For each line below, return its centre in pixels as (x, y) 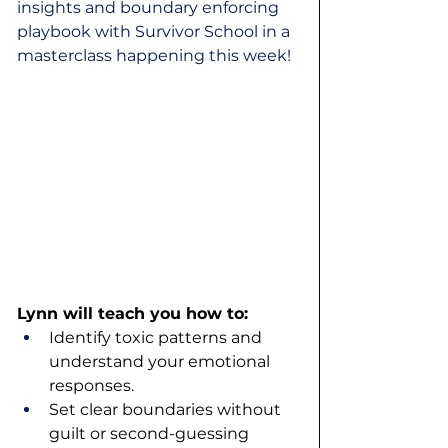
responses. (91, 386)
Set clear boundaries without (167, 410)
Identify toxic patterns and (157, 338)
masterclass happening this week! (154, 56)
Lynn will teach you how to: (132, 314)
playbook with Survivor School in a (155, 32)
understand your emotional (161, 362)
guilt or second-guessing (151, 434)
